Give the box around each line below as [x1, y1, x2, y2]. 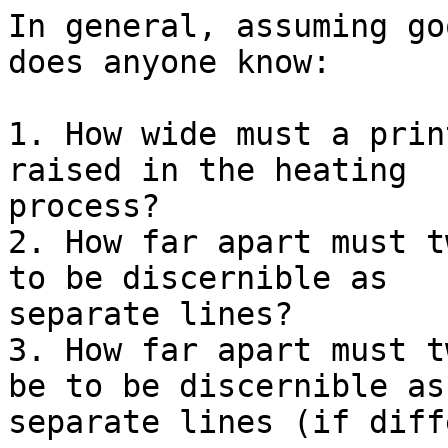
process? [8, 188, 160, 225]
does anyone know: [8, 44, 331, 81]
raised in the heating [8, 152, 407, 189]
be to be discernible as [8, 368, 445, 405]
